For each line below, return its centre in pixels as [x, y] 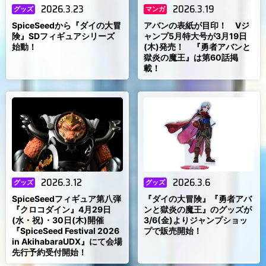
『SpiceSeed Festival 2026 [66, 230]
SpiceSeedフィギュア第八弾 [66, 198]
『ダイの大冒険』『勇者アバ [197, 198]
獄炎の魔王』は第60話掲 [191, 57]
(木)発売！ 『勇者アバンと [197, 46]
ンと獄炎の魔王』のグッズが [197, 209]
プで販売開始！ [172, 230]
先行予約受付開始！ [49, 252]
